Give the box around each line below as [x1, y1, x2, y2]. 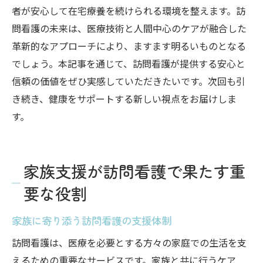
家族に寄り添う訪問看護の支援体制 [12, 213, 171, 228]
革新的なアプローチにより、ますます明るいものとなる [12, 39, 246, 53]
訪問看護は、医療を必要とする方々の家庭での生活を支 [12, 235, 247, 249]
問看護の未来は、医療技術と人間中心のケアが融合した [12, 21, 247, 35]
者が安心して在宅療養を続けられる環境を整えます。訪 [12, 4, 245, 18]
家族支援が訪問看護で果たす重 [23, 160, 245, 183]
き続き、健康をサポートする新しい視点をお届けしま [12, 92, 237, 106]
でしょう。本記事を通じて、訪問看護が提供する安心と [12, 56, 245, 70]
